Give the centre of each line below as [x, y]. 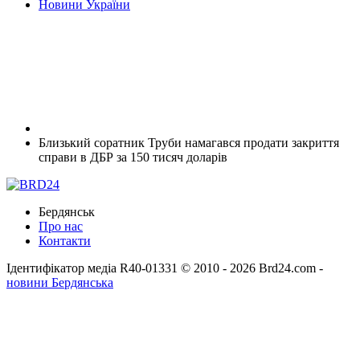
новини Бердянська [60, 282]
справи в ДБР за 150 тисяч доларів [133, 157]
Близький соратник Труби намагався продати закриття [189, 142]
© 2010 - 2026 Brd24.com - [252, 268]
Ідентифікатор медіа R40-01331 [92, 268]
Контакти [65, 240]
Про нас [61, 226]
